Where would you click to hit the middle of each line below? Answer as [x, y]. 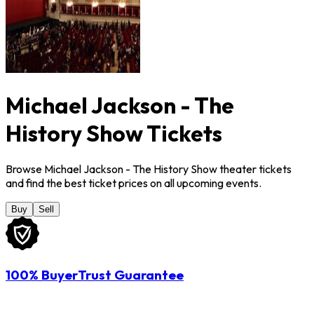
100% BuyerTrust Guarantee [95, 275]
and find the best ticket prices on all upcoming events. [134, 183]
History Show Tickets [114, 133]
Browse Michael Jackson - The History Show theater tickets [149, 169]
